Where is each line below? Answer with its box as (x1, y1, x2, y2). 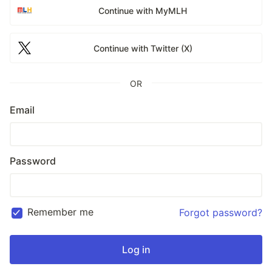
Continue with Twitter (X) (93, 42, 192, 53)
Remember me (27, 206, 93, 218)
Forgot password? (179, 206, 262, 219)
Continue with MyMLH (98, 5, 188, 16)
